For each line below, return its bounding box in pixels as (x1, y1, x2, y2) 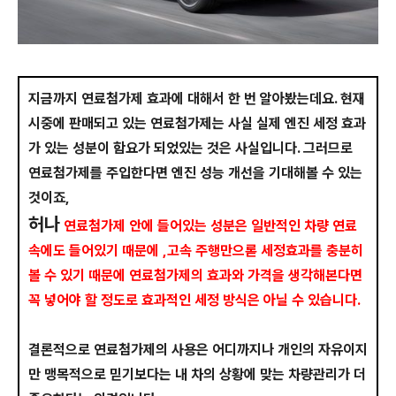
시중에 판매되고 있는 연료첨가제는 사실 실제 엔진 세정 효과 (28, 115, 366, 133)
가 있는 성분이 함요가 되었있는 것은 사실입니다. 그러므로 (28, 140, 353, 157)
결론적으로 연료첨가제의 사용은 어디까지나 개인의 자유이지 (28, 341, 368, 359)
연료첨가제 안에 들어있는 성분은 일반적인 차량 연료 (60, 217, 357, 235)
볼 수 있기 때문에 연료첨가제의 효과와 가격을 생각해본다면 (28, 267, 362, 285)
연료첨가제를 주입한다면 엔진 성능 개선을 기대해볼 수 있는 (28, 164, 362, 182)
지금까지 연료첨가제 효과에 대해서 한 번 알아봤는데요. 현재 (28, 90, 365, 108)
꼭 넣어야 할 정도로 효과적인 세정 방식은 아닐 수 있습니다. (28, 292, 361, 309)
